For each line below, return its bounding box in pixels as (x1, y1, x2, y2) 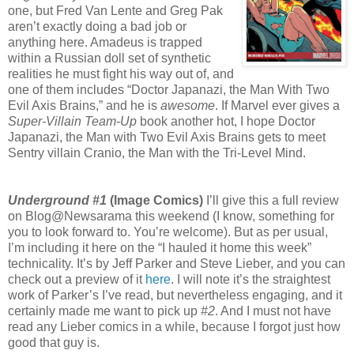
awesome (160, 98, 215, 112)
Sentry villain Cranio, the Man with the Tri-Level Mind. (8, 145, 306, 160)
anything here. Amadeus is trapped (8, 35, 202, 49)
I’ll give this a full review (203, 193, 339, 207)
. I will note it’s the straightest (171, 272, 330, 286)
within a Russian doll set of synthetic (8, 51, 211, 65)
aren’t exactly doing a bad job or (8, 19, 186, 33)
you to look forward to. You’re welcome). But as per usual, (8, 224, 328, 239)
